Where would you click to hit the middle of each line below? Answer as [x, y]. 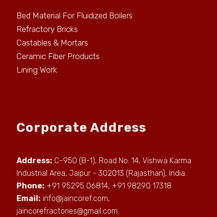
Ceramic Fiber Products [58, 56]
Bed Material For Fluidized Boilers [75, 15]
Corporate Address [82, 128]
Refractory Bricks [47, 29]
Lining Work [37, 70]
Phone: [31, 186]
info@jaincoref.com [76, 198]
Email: [29, 198]
